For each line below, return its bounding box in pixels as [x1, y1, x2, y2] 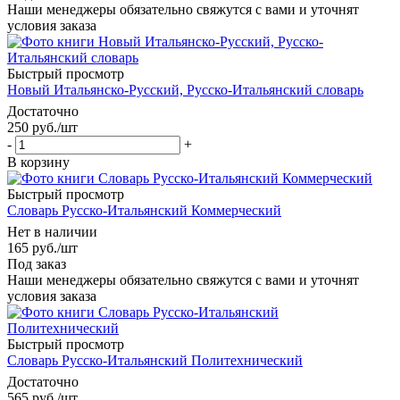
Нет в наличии [7, 223, 97, 239]
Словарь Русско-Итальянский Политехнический [7, 352, 303, 368]
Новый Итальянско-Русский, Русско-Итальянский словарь [7, 81, 363, 97]
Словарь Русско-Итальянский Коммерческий [7, 202, 281, 218]
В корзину [7, 154, 70, 170]
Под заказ [7, 255, 66, 271]
